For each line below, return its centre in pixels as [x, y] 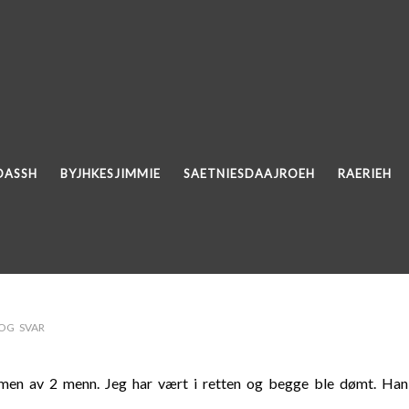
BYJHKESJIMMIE [110, 173]
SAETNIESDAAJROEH [249, 173]
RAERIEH [365, 173]
